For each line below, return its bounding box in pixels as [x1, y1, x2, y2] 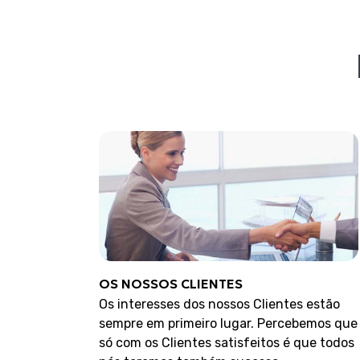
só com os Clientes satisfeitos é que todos [99, 334, 355, 350]
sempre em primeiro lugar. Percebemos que [99, 315, 358, 331]
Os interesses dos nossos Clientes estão [99, 296, 341, 312]
